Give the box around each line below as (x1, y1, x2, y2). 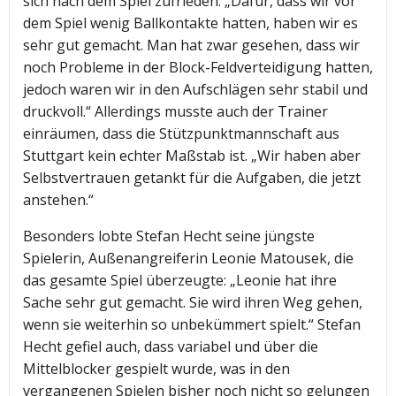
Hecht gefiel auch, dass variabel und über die (23, 337, 318, 357)
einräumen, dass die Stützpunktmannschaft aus (23, 124, 339, 144)
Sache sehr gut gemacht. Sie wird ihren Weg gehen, (23, 293, 362, 313)
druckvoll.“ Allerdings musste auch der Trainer (23, 102, 328, 122)
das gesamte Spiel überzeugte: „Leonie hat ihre (23, 270, 337, 291)
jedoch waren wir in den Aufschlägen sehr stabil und (23, 80, 368, 100)
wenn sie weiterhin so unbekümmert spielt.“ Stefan (23, 315, 361, 335)
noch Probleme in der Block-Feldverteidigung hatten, (23, 57, 373, 78)
